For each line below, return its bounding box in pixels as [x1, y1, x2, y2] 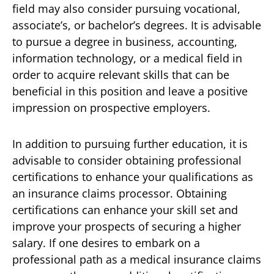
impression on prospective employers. [12, 100, 210, 115]
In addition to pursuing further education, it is [12, 136, 248, 151]
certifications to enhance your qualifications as [12, 169, 253, 184]
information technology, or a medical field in [12, 50, 242, 65]
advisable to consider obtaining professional [12, 152, 242, 168]
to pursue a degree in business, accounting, [12, 34, 237, 49]
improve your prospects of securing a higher [12, 218, 241, 234]
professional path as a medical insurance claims [12, 251, 261, 267]
